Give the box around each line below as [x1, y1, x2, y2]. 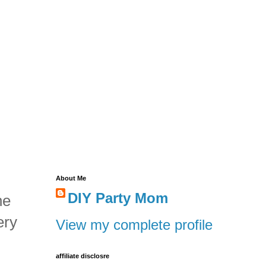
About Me [56, 175, 86, 182]
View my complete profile [56, 217, 213, 233]
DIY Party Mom [68, 190, 168, 207]
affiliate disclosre [56, 252, 109, 260]
